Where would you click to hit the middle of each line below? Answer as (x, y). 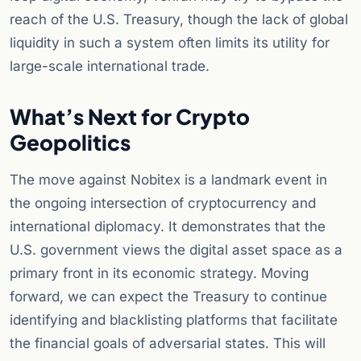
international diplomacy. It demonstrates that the (168, 227)
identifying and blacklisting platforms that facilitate (174, 320)
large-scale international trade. (110, 66)
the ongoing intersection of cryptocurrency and (163, 203)
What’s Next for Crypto (130, 117)
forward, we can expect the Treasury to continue (168, 297)
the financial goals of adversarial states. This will (168, 344)
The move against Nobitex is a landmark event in (168, 180)
